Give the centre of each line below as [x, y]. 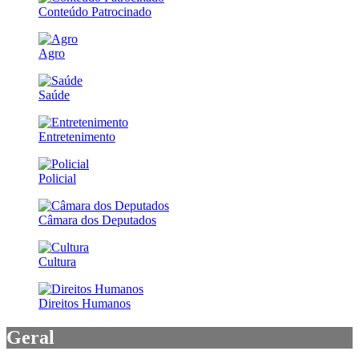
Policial [57, 178]
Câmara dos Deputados [97, 220]
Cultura [57, 261]
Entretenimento [77, 136]
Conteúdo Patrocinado [95, 11]
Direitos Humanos [85, 303]
